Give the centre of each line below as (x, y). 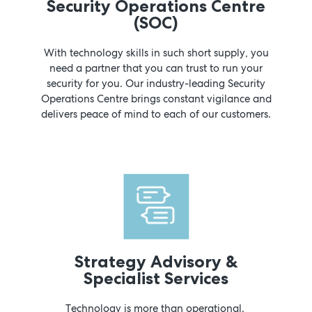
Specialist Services (156, 278)
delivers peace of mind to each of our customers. (156, 114)
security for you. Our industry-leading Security (156, 83)
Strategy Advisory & (156, 261)
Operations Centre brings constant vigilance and (156, 99)
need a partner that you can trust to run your (156, 68)
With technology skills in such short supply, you (156, 53)
